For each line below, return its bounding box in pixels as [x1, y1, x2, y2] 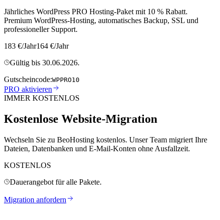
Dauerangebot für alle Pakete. [10, 177, 102, 186]
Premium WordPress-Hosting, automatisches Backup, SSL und [4, 16, 198, 25]
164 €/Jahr [36, 41, 69, 50]
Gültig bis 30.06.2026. [10, 58, 80, 67]
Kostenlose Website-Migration [4, 112, 157, 125]
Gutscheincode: [4, 75, 52, 83]
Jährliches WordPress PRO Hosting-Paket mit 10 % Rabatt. [4, 7, 188, 16]
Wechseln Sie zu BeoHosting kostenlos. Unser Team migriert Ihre [4, 135, 207, 144]
